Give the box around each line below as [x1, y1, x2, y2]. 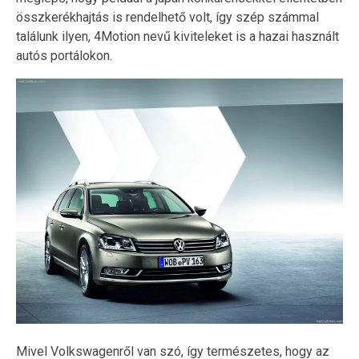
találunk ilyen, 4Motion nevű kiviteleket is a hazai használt [16, 28, 339, 44]
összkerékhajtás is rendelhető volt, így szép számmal [16, 9, 319, 25]
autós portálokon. [16, 47, 112, 63]
